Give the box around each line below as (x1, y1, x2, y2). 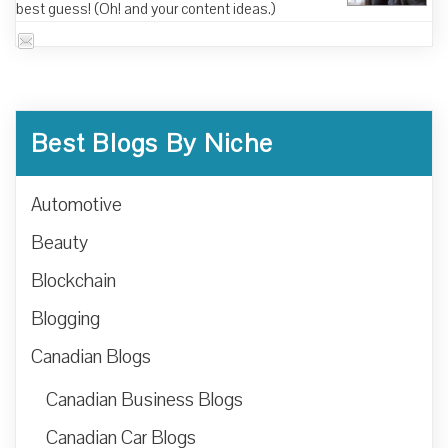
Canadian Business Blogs (46, 387, 243, 414)
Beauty (31, 230, 88, 257)
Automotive (31, 192, 122, 219)
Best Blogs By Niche (31, 126, 274, 162)
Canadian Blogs (31, 344, 151, 371)
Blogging (31, 306, 100, 333)
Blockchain (31, 268, 116, 295)
